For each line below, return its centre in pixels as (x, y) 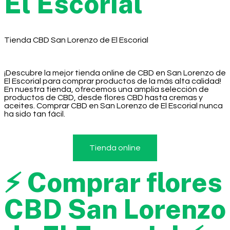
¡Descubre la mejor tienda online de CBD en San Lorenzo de (115, 73)
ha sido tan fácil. (35, 114)
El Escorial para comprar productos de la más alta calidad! (113, 81)
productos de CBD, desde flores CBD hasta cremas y (103, 98)
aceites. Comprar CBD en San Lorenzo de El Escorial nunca (113, 106)
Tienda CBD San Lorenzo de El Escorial (76, 40)
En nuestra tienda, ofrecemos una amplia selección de (107, 89)
